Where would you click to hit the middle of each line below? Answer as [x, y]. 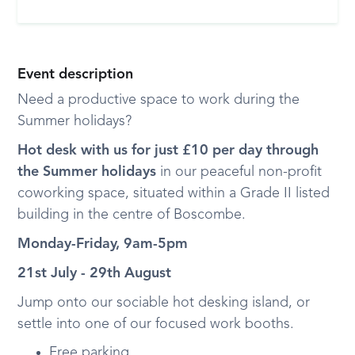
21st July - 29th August [95, 273]
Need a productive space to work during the [159, 100]
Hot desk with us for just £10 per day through [168, 151]
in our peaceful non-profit [241, 172]
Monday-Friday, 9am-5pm [103, 244]
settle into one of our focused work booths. [156, 324]
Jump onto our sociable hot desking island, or [164, 303]
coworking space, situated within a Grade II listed [174, 193]
